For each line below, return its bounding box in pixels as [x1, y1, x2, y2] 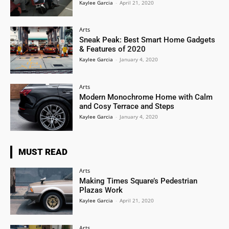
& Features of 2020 [79, 44, 146, 54]
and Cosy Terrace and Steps [79, 102, 175, 111]
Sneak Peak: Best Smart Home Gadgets [79, 35, 216, 45]
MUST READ [18, 147, 67, 157]
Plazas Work [79, 186, 123, 195]
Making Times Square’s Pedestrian [79, 176, 198, 186]
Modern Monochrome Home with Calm [79, 93, 213, 102]
